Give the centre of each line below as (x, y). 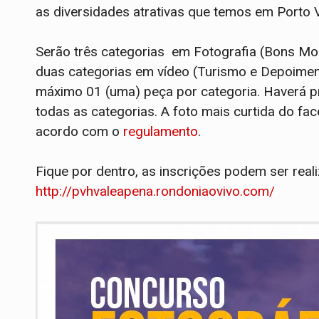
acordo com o (79, 131)
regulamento (161, 131)
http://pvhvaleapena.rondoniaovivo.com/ (155, 191)
